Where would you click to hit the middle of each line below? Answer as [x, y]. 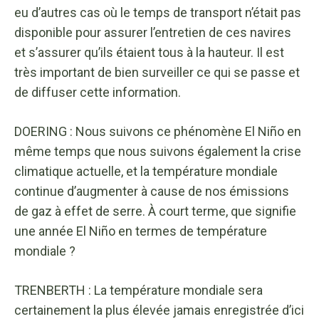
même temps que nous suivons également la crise [158, 151]
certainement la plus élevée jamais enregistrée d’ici [159, 310]
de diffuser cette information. [98, 92]
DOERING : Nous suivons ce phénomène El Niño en [158, 131]
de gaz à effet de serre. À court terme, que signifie [155, 211]
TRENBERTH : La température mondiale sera [138, 290]
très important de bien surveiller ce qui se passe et [157, 72]
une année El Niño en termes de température [141, 231]
